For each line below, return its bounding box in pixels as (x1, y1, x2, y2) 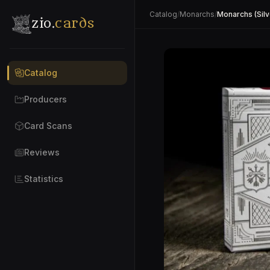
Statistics (24, 174, 63, 184)
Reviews (24, 147, 60, 157)
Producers (24, 94, 67, 104)
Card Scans (24, 121, 72, 131)
